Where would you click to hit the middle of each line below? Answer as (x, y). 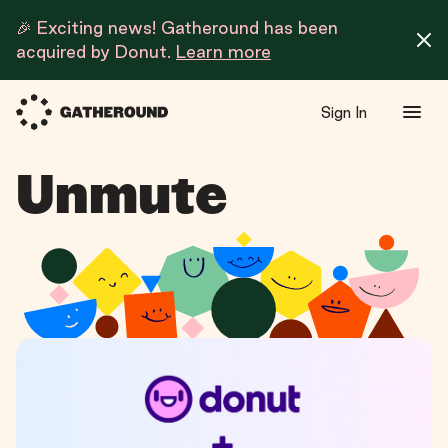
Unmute (121, 196)
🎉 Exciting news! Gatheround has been (177, 27)
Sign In (344, 112)
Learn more (223, 51)
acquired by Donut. (96, 51)
